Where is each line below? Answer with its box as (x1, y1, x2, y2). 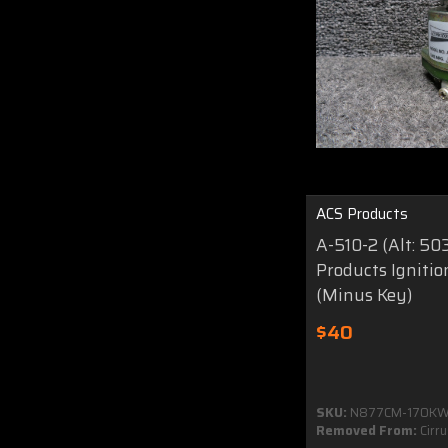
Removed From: (316, 419, 417, 441)
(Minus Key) (316, 281, 412, 308)
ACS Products (316, 201, 408, 226)
